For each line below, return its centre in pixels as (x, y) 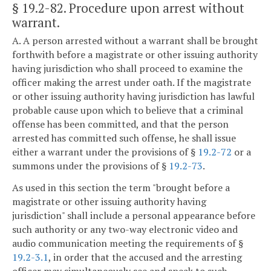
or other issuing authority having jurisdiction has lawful (133, 96)
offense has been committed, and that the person (120, 124)
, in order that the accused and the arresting (145, 257)
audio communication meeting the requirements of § (128, 243)
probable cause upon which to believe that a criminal (128, 110)
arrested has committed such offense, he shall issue (124, 138)
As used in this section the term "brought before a (121, 187)
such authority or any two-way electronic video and (125, 229)
